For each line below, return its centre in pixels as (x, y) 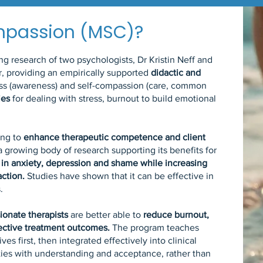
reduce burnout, (176, 215)
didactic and (176, 73)
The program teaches (155, 227)
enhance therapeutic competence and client (115, 137)
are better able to (106, 215)
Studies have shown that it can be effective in (119, 176)
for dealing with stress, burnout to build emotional (113, 98)
